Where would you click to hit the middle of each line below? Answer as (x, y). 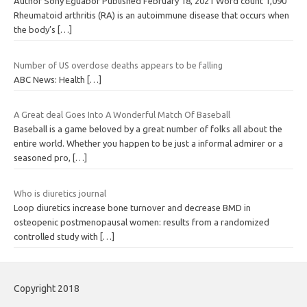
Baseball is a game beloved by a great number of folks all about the (148, 129)
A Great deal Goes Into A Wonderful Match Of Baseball (122, 115)
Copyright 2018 (47, 288)
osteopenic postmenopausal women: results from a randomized (142, 222)
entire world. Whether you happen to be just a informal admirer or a (148, 144)
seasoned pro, (43, 158)
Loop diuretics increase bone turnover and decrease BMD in (132, 207)
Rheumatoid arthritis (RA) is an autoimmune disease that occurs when (151, 15)
